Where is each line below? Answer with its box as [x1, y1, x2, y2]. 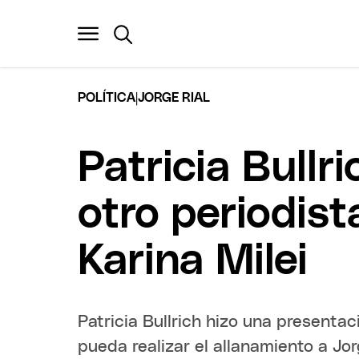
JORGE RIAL [138, 91, 211, 104]
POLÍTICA [78, 91, 136, 104]
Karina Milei [78, 240, 309, 283]
